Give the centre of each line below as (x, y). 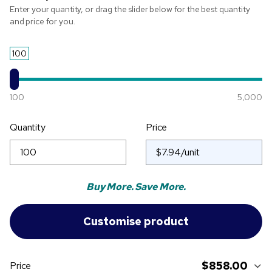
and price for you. (42, 22)
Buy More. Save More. (136, 187)
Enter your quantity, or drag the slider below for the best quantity (130, 9)
